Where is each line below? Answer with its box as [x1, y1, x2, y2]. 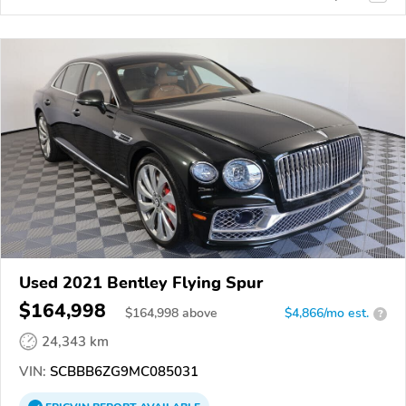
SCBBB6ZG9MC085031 [46, 362, 198, 382]
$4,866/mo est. [285, 304, 369, 323]
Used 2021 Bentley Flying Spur [19, 272, 263, 295]
